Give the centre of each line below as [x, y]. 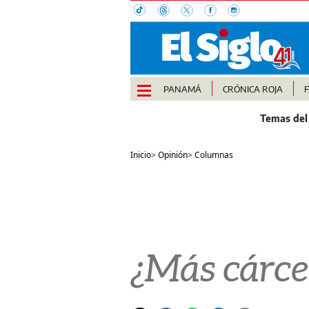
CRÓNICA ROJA [252, 89]
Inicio [140, 155]
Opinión [172, 155]
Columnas [213, 155]
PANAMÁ [182, 89]
